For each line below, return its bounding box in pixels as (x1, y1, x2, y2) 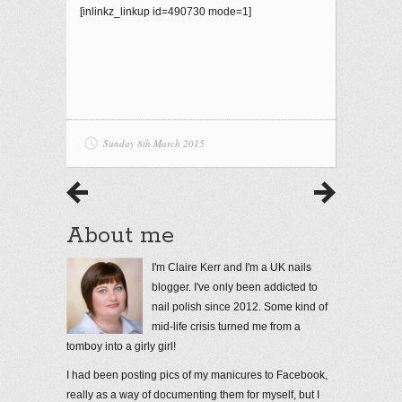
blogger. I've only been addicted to (152, 280, 318, 293)
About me (66, 221, 174, 250)
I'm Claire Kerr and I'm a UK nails (152, 260, 311, 274)
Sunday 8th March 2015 (103, 135, 205, 150)
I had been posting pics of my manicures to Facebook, (66, 368, 328, 381)
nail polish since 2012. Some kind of (152, 300, 328, 313)
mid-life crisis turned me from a (152, 319, 301, 333)
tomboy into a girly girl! (66, 339, 176, 353)
